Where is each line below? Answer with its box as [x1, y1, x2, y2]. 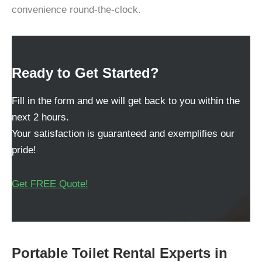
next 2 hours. [12, 112, 69, 123]
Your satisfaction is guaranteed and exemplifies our [12, 128, 235, 139]
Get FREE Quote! [12, 178, 88, 189]
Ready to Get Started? [12, 65, 159, 81]
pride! [12, 144, 36, 156]
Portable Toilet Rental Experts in [12, 245, 227, 261]
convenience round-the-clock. [12, 4, 141, 15]
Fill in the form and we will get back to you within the [12, 95, 240, 106]
